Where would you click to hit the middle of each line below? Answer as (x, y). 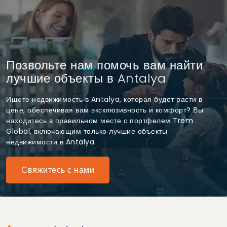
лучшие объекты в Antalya (86, 78)
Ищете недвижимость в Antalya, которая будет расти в (104, 99)
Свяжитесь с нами (58, 170)
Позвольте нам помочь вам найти (104, 65)
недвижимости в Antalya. (51, 142)
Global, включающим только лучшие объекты (87, 131)
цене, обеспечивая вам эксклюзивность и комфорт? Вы (105, 110)
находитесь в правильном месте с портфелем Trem (100, 120)
